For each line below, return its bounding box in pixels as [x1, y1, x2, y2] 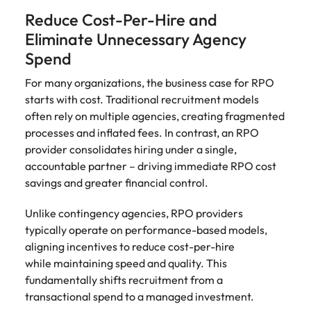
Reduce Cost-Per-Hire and [25, 10, 217, 30]
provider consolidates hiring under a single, [25, 142, 237, 156]
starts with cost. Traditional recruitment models [25, 92, 259, 106]
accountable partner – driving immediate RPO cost [25, 159, 276, 173]
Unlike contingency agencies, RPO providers [25, 206, 243, 220]
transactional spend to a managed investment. [25, 289, 258, 303]
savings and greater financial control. [25, 176, 212, 190]
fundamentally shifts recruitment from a [25, 273, 223, 287]
